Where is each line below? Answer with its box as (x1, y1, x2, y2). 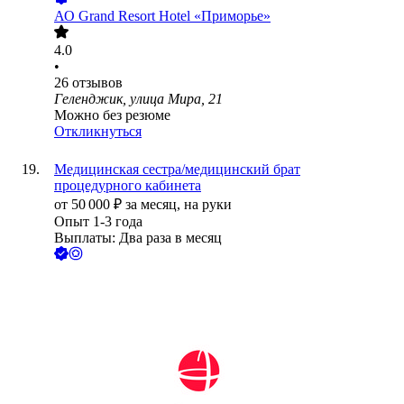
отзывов (72, 75, 123, 91)
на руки (184, 197, 232, 213)
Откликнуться (54, 124, 142, 140)
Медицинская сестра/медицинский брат (54, 161, 300, 178)
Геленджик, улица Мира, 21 (54, 91, 223, 107)
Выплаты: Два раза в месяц (54, 230, 222, 246)
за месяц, (125, 197, 184, 213)
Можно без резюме (54, 107, 170, 124)
